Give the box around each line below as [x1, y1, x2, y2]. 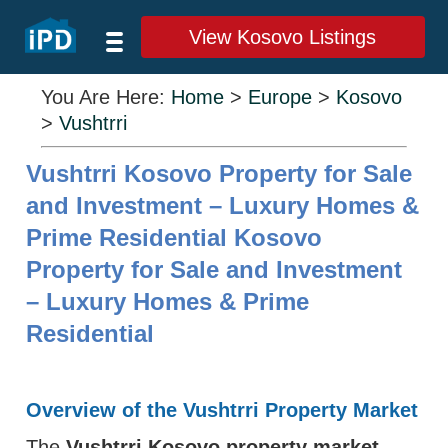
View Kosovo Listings [189, 26, 377, 48]
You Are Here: [41, 86, 172, 108]
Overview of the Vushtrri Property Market [26, 399, 419, 421]
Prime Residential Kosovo [26, 224, 323, 251]
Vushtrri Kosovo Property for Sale [26, 160, 413, 187]
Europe [248, 86, 313, 108]
